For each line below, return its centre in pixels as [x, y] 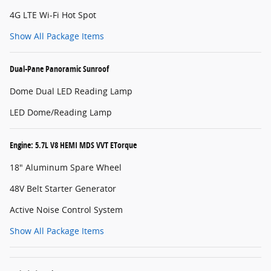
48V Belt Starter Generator [63, 189]
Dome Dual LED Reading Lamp [71, 91]
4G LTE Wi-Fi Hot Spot [53, 15]
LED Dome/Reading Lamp [61, 113]
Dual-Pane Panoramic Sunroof [59, 69]
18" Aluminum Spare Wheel [66, 168]
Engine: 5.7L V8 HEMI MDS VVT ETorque [73, 145]
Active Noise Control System [66, 210]
